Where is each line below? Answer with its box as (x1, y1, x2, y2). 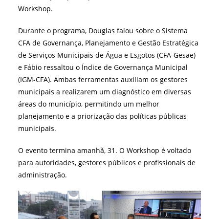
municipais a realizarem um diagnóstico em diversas (18, 87, 192, 96)
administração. (18, 170, 67, 179)
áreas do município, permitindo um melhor (18, 99, 160, 109)
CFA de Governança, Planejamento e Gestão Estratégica (18, 38, 199, 47)
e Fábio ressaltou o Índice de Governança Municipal (18, 62, 188, 72)
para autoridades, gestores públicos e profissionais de (18, 157, 196, 167)
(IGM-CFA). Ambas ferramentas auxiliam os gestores (18, 74, 188, 84)
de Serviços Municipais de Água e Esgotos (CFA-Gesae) (18, 50, 196, 60)
